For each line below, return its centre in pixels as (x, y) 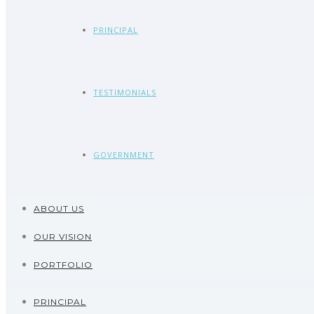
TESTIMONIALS (125, 92)
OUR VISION (63, 237)
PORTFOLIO (63, 265)
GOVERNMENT (124, 155)
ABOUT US (59, 209)
